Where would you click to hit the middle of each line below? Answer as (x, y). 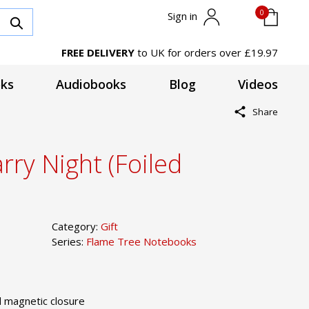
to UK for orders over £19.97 (206, 52)
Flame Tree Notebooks (141, 241)
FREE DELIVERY (98, 52)
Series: (69, 241)
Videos (258, 84)
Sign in (183, 16)
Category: (76, 226)
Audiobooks (91, 84)
